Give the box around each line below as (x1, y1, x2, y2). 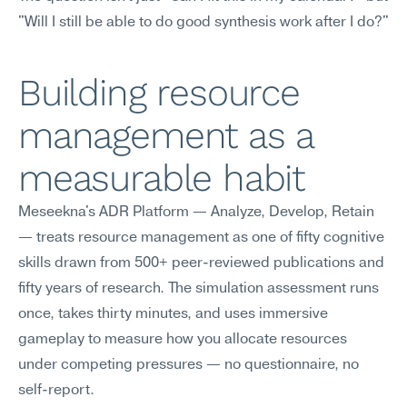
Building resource (18, 71, 300, 114)
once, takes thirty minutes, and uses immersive (18, 307, 328, 322)
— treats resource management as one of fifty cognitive (18, 231, 384, 245)
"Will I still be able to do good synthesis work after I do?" (18, 15, 389, 30)
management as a (18, 114, 314, 157)
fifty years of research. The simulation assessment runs (18, 282, 379, 296)
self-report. (18, 383, 94, 398)
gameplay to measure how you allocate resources (18, 333, 347, 347)
